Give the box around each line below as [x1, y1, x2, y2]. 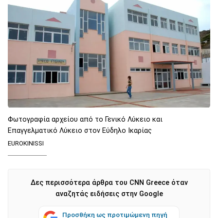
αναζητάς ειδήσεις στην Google [55, 189, 163, 198]
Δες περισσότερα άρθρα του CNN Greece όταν [30, 178, 188, 187]
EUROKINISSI [8, 139, 44, 147]
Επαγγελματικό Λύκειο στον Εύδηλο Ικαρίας [8, 126, 152, 135]
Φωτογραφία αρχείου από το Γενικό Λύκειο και [8, 115, 163, 124]
